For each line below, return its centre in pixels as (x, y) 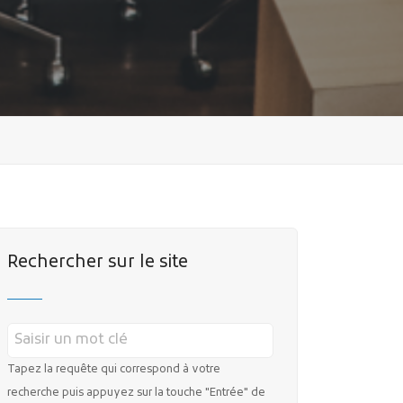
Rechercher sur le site (98, 263)
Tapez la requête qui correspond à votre (114, 369)
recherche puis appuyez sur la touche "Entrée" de (136, 393)
